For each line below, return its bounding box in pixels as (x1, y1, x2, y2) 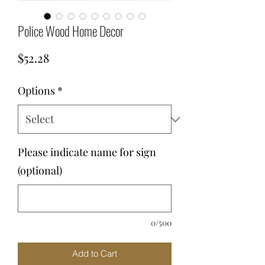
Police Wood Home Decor (18, 21, 124, 40)
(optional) (18, 163, 62, 177)
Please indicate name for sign (18, 145, 156, 159)
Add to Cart (72, 248, 117, 259)
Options (18, 83, 55, 98)
